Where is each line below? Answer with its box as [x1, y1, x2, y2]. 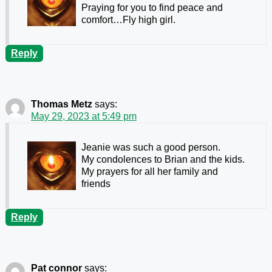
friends [81, 178, 110, 189]
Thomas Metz [30, 99, 92, 110]
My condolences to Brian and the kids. [81, 154, 245, 165]
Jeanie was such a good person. [81, 142, 220, 153]
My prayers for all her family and [81, 166, 218, 177]
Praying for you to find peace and [81, 2, 223, 13]
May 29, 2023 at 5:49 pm [30, 111, 137, 122]
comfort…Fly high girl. [81, 15, 175, 25]
